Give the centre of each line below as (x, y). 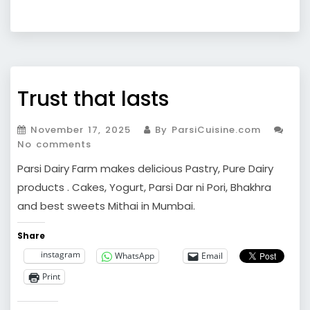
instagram (61, 254)
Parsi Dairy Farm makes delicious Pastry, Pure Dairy (145, 168)
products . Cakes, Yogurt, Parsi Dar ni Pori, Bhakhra (144, 187)
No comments (54, 144)
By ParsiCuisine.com (206, 129)
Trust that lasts (93, 99)
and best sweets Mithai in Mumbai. (106, 206)
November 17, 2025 (81, 129)
